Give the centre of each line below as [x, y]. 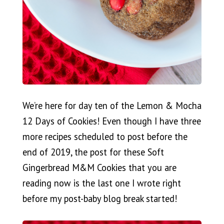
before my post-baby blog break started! [99, 199]
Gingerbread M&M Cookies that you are [99, 168]
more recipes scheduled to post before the [105, 137]
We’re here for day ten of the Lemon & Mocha [112, 106]
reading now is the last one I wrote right [101, 183]
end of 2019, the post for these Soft [93, 152]
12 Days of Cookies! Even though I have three [111, 121]
